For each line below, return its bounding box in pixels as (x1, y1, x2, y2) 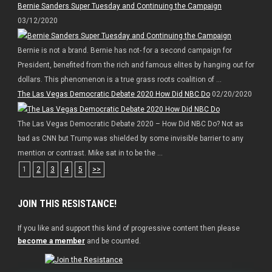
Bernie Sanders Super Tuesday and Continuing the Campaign (17, 2, 222, 11)
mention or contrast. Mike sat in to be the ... (17, 148, 163, 157)
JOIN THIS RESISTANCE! (17, 197, 117, 209)
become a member (17, 236, 85, 245)
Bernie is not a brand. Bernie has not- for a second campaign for (17, 46, 232, 55)
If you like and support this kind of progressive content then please (17, 223, 240, 233)
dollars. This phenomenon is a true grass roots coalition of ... (17, 75, 222, 84)
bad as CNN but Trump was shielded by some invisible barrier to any (17, 134, 243, 143)
